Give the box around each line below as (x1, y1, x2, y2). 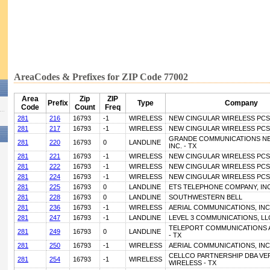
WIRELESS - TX (169, 259, 216, 266)
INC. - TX (169, 142, 196, 149)
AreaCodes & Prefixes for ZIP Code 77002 (14, 72, 188, 82)
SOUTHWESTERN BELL (169, 193, 242, 201)
